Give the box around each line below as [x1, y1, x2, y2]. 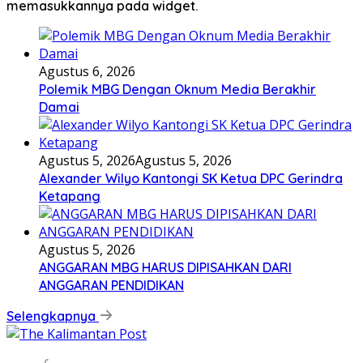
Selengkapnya [6, 307, 99, 324]
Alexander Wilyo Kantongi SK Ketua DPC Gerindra [39, 169, 343, 186]
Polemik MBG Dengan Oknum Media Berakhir [39, 80, 316, 97]
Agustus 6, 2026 [39, 62, 135, 80]
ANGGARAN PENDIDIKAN [39, 276, 184, 293]
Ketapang [39, 187, 100, 204]
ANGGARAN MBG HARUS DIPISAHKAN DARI [39, 258, 292, 275]
